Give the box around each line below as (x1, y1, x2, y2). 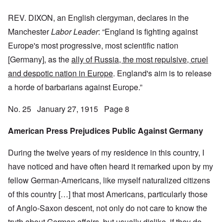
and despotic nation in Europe (8, 67, 113, 79)
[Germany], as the (8, 54, 71, 65)
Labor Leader (51, 26, 98, 38)
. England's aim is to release (113, 67, 212, 79)
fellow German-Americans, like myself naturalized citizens (8, 174, 210, 186)
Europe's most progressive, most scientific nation (8, 40, 178, 52)
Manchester (8, 26, 51, 38)
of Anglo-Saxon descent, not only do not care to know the (8, 202, 207, 214)
